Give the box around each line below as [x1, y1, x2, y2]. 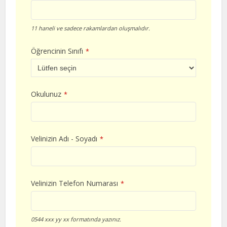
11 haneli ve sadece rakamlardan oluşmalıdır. [31, 24, 150, 32]
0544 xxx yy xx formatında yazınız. [31, 215, 122, 223]
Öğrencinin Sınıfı [31, 46, 84, 56]
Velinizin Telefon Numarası [31, 178, 119, 188]
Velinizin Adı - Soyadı [31, 134, 98, 144]
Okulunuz [31, 89, 62, 99]
